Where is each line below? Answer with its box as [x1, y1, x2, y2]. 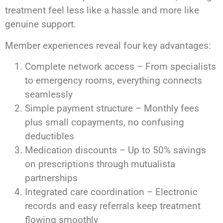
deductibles [25, 130, 74, 142]
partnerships [25, 172, 78, 184]
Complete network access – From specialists [25, 61, 216, 73]
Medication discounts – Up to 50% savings [25, 144, 206, 156]
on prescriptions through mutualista [25, 158, 175, 170]
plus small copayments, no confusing [25, 116, 184, 128]
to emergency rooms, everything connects [25, 75, 202, 87]
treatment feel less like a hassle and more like [5, 4, 199, 16]
